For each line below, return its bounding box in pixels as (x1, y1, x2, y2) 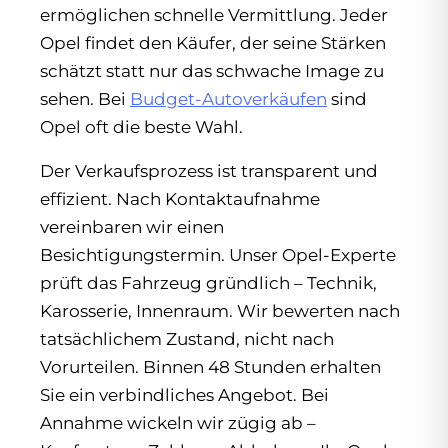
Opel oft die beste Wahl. (40, 116, 243, 137)
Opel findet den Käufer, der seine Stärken (40, 32, 386, 53)
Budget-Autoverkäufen (130, 88, 327, 109)
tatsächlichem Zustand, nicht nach (40, 328, 334, 349)
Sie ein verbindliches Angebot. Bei (40, 384, 329, 405)
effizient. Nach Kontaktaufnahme (40, 188, 320, 209)
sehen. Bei (40, 88, 130, 109)
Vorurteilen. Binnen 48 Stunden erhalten (40, 356, 381, 377)
